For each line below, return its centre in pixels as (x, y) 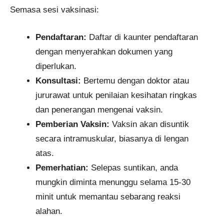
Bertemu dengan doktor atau (135, 80)
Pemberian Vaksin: (72, 124)
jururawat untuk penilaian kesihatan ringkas (116, 95)
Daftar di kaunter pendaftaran (142, 37)
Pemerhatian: (62, 167)
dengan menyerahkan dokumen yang (104, 51)
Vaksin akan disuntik (149, 124)
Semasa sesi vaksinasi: (54, 10)
